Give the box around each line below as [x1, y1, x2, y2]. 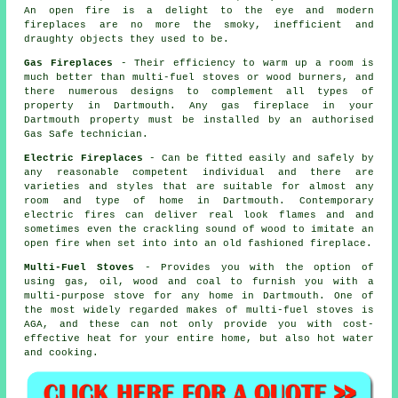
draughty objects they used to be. [24, 33, 230, 44]
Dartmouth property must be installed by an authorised [24, 114, 374, 125]
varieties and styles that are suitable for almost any [24, 180, 374, 192]
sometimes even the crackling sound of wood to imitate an [24, 223, 374, 235]
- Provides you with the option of [134, 261, 374, 273]
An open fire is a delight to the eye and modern [24, 4, 374, 16]
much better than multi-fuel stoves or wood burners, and [24, 71, 374, 83]
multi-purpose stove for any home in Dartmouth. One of [24, 290, 374, 301]
